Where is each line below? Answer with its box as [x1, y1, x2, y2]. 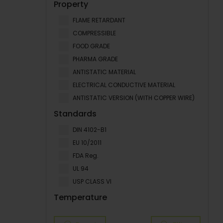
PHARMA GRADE [73, 55, 118, 63]
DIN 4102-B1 [73, 125, 107, 134]
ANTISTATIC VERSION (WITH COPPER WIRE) [73, 94, 195, 102]
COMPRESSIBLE [73, 29, 116, 37]
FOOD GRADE [73, 42, 110, 50]
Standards [54, 108, 97, 119]
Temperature [54, 192, 107, 203]
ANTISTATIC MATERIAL [73, 68, 136, 76]
